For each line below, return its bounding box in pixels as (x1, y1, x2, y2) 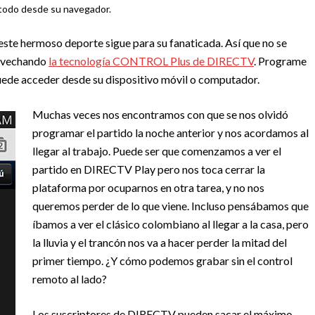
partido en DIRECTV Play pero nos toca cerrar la (32, 162, 265, 176)
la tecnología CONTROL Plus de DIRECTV (49, 54, 254, 68)
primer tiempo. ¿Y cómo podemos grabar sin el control (32, 254, 292, 268)
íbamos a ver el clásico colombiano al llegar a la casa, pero (32, 217, 309, 231)
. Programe (254, 54, 307, 68)
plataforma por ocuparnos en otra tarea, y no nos (32, 181, 264, 195)
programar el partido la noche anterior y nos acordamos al (32, 126, 309, 140)
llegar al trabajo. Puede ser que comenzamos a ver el (32, 144, 281, 158)
